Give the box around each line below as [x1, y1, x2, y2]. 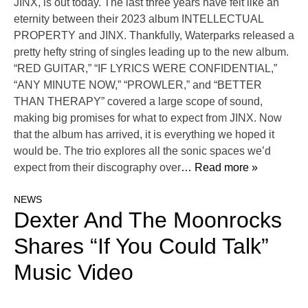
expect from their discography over [14, 162, 181, 174]
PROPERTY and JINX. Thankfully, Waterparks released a [14, 30, 294, 42]
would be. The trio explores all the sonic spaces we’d [14, 145, 271, 157]
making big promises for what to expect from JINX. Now [14, 112, 282, 124]
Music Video [14, 260, 133, 285]
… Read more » [181, 162, 258, 174]
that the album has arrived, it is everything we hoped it [14, 129, 274, 141]
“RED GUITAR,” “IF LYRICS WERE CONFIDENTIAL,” [14, 63, 277, 75]
